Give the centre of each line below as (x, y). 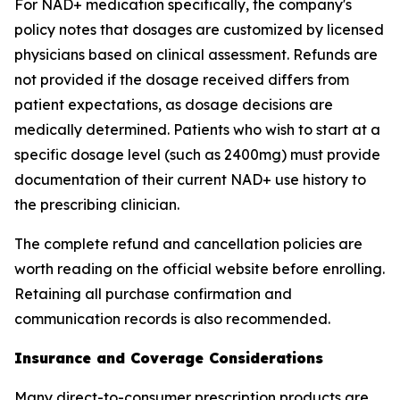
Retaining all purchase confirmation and (153, 294)
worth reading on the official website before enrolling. (200, 269)
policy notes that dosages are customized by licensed (199, 29)
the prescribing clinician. (97, 204)
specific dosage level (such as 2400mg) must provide (197, 154)
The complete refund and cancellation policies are (188, 244)
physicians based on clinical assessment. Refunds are (196, 54)
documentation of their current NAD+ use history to (190, 179)
